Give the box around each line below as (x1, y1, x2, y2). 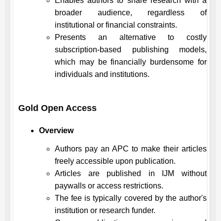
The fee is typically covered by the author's (55, 194, 207, 202)
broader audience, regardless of (55, 8, 207, 17)
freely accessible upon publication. (55, 157, 176, 165)
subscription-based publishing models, (55, 45, 207, 54)
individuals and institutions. (55, 70, 149, 78)
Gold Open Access (18, 103, 97, 113)
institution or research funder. (55, 206, 155, 215)
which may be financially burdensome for (55, 58, 207, 66)
